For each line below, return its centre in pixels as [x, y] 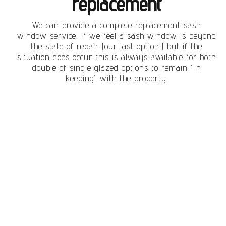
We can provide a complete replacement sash [117, 25]
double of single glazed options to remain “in [117, 68]
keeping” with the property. [117, 78]
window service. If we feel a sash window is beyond [117, 36]
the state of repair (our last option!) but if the [117, 46]
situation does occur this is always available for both [117, 57]
